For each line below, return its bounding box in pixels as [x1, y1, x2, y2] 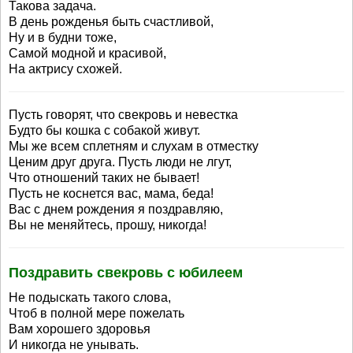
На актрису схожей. [9, 62, 122, 76]
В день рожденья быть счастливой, [9, 15, 214, 28]
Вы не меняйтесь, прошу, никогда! [9, 218, 206, 232]
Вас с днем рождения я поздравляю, [9, 203, 223, 216]
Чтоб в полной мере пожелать [9, 307, 184, 320]
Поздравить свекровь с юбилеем [9, 265, 243, 281]
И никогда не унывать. [9, 338, 139, 351]
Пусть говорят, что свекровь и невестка [9, 108, 238, 121]
